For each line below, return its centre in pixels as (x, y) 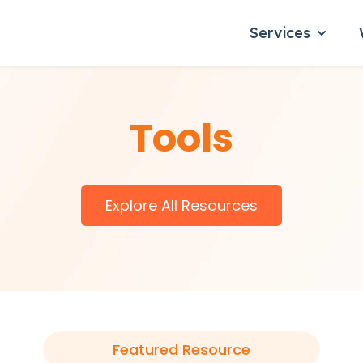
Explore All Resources (181, 205)
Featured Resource (181, 350)
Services (280, 33)
